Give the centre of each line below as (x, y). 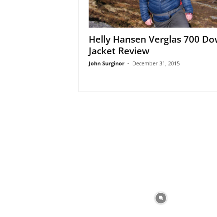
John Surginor (106, 63)
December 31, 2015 (156, 63)
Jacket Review (119, 51)
